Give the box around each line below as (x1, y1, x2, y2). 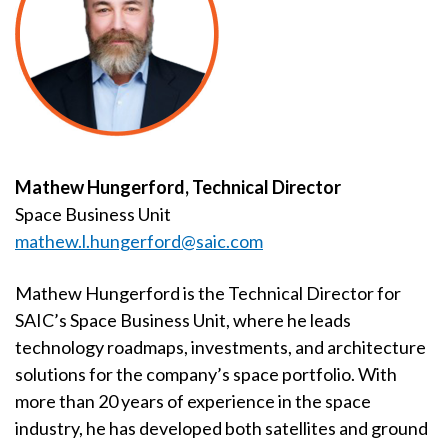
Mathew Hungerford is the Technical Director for (15, 281, 401, 304)
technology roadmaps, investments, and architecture (15, 335, 426, 358)
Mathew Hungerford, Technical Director (15, 175, 341, 198)
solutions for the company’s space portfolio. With (15, 362, 397, 385)
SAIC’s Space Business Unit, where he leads (15, 308, 351, 331)
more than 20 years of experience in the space (15, 389, 371, 412)
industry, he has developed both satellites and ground (15, 416, 428, 439)
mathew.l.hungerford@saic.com (15, 229, 263, 252)
